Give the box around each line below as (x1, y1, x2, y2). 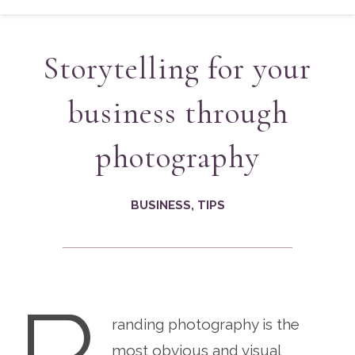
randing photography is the (111, 315, 300, 333)
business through (67, 93, 288, 132)
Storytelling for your (44, 48, 311, 87)
